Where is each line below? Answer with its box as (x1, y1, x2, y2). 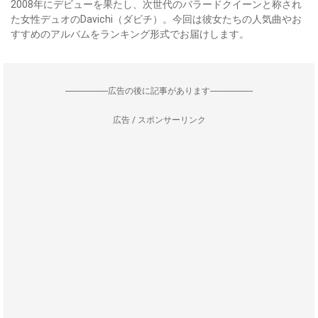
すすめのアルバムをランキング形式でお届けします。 (11, 28, 249, 40)
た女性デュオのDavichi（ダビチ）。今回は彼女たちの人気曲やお (11, 13, 302, 25)
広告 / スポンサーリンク (112, 115, 206, 125)
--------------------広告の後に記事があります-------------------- (65, 86, 253, 96)
